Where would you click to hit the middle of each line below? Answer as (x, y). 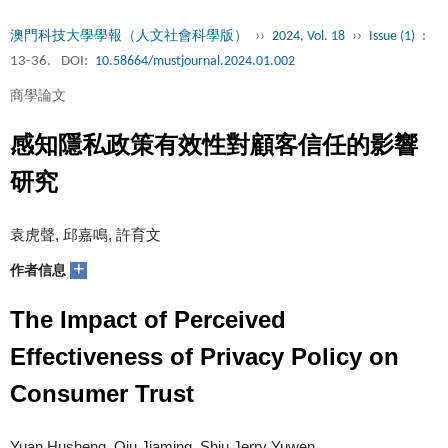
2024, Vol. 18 (308, 36)
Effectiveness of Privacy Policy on (204, 356)
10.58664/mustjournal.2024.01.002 (195, 61)
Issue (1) (392, 36)
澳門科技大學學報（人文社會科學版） (129, 36)
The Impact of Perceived (148, 319)
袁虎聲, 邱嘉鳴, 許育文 (85, 234)
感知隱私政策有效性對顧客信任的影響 (214, 144)
